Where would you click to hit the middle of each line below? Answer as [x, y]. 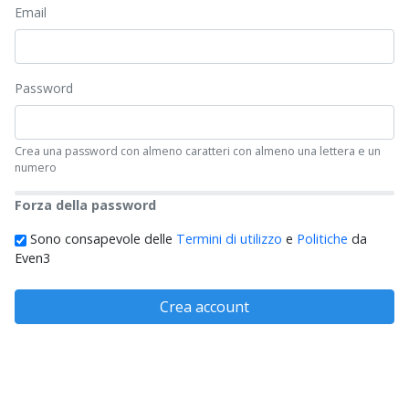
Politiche [322, 239]
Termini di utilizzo [229, 239]
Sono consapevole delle [101, 239]
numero [36, 168]
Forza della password [85, 205]
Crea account [204, 307]
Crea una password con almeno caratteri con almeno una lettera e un [198, 152]
